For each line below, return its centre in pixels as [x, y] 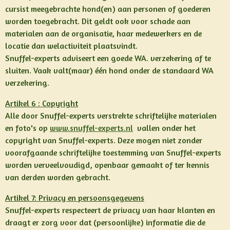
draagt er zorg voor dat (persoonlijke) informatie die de [105, 222]
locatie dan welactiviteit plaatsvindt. [71, 46]
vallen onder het [164, 128]
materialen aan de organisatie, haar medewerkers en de [103, 33]
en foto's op [27, 128]
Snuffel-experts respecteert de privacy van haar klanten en [110, 210]
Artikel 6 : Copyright [42, 103]
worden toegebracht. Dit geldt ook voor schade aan [98, 21]
